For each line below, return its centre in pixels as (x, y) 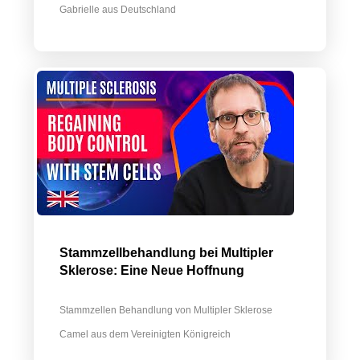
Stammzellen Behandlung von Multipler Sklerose (166, 310)
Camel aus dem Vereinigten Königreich (145, 334)
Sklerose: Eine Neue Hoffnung (152, 270)
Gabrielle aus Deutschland (118, 10)
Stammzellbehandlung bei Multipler (166, 253)
